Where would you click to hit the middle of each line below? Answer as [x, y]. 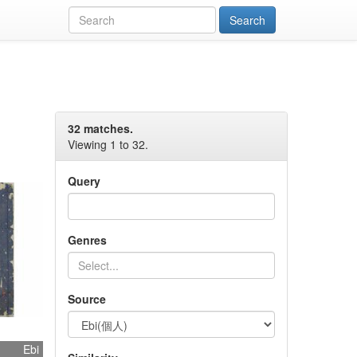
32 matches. [100, 128]
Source [86, 299]
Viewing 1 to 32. [108, 144]
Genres [87, 240]
